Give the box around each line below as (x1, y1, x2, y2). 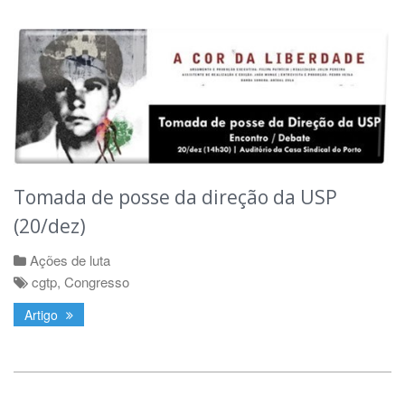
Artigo (24, 306, 61, 325)
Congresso (64, 272, 129, 292)
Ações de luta (30, 250, 110, 270)
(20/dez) (14, 213, 86, 240)
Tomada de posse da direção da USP (14, 184, 337, 211)
